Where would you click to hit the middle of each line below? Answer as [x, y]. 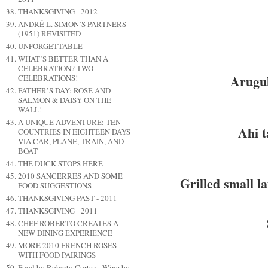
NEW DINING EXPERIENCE [65, 233]
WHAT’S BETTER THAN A [63, 59]
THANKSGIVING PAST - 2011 [67, 198]
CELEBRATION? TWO [55, 68]
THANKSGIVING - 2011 [57, 211]
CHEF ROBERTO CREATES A [68, 223]
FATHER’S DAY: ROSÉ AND [64, 91]
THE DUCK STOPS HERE [60, 164]
